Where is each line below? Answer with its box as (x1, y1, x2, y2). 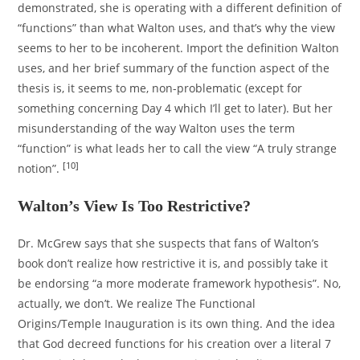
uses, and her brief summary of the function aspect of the (18, 60, 330, 76)
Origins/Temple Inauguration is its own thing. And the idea (18, 316, 336, 332)
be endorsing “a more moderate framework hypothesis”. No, (18, 276, 342, 292)
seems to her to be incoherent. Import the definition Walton (18, 40, 340, 56)
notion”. (18, 161, 63, 177)
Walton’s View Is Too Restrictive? (18, 197, 252, 215)
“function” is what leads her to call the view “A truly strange (18, 141, 337, 157)
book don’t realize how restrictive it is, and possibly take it (18, 256, 329, 272)
